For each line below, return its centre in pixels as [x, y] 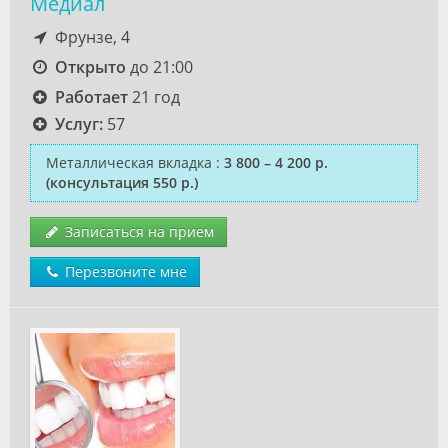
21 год [153, 97]
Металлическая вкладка [129, 162]
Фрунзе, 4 [90, 37]
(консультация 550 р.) [122, 182]
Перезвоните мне [124, 271]
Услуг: [78, 124]
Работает [91, 97]
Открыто [90, 67]
